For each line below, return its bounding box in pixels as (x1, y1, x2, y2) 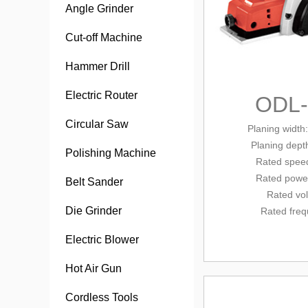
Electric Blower (65, 234, 139, 245)
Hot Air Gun (65, 263, 122, 274)
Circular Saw (65, 118, 129, 130)
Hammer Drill (65, 60, 130, 72)
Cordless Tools (65, 291, 138, 303)
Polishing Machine (65, 147, 156, 159)
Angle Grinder (65, 3, 133, 14)
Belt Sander (65, 176, 123, 188)
